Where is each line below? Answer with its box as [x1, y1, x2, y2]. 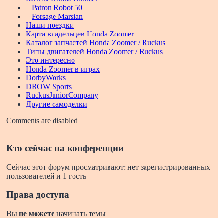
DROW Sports [26, 82, 72, 91]
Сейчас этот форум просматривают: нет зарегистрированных [6, 163, 210, 171]
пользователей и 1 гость [6, 171, 86, 180]
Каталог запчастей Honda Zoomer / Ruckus [26, 38, 165, 47]
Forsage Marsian [32, 12, 83, 21]
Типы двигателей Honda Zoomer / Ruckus [26, 47, 163, 56]
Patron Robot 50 [32, 3, 82, 12]
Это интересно [26, 56, 75, 65]
